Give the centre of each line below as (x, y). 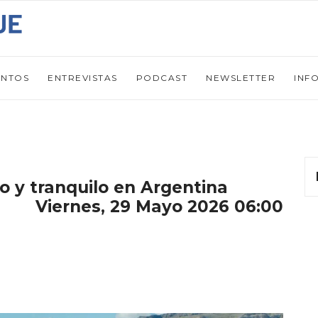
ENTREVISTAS (83, 78)
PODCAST (161, 78)
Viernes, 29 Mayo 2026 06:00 (159, 207)
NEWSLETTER (241, 78)
